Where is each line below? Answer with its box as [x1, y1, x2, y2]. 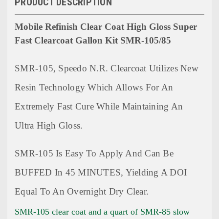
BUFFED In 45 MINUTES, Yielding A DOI [15, 167, 187, 177]
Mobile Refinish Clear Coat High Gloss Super [15, 22, 197, 32]
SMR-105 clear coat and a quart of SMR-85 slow [15, 206, 190, 217]
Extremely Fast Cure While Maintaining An [15, 101, 183, 112]
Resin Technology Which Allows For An [15, 82, 173, 93]
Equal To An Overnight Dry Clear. [15, 186, 149, 197]
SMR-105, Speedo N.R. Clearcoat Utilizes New [15, 63, 198, 74]
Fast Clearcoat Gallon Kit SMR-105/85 [15, 35, 171, 46]
